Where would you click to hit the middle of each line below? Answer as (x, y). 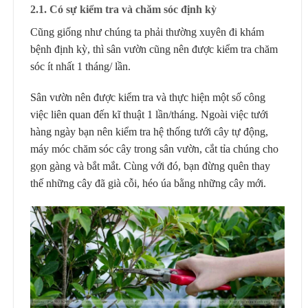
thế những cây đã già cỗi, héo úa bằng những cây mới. (148, 184)
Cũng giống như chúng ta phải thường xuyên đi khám (147, 32)
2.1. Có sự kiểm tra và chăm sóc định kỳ (125, 9)
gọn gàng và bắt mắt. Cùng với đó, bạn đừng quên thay (150, 166)
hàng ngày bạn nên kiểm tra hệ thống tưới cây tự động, (149, 132)
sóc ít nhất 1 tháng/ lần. (80, 66)
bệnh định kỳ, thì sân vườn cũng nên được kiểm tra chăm (154, 49)
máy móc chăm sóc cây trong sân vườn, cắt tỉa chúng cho (154, 149)
